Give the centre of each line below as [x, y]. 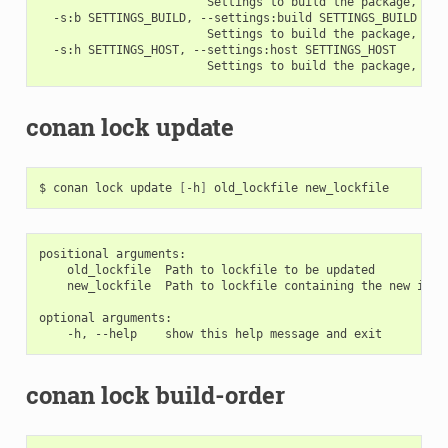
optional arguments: [105, 317]
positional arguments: [112, 253]
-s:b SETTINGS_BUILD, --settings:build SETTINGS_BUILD [227, 17]
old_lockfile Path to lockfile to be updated [206, 269]
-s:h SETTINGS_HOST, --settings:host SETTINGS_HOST [217, 49]
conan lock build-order [155, 394]
